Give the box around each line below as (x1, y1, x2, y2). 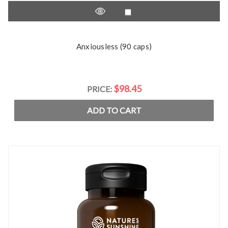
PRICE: (87, 84, 113, 94)
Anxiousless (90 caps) (76, 42, 152, 51)
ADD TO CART (87, 105, 141, 115)
